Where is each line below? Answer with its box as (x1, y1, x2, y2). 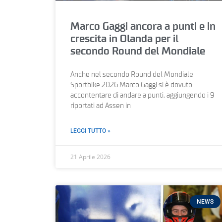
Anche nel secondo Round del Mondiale (70, 71, 193, 78)
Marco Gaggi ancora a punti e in (70, 21, 216, 32)
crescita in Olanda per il (70, 33, 178, 44)
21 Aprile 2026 (70, 152, 111, 161)
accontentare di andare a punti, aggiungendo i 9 (70, 92, 214, 99)
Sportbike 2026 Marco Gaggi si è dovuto (70, 81, 192, 89)
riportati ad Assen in (70, 102, 131, 110)
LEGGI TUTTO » (70, 127, 111, 134)
